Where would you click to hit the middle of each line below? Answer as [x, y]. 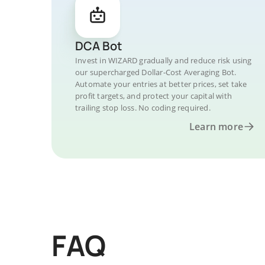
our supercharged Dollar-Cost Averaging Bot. [156, 72]
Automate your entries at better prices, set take [161, 84]
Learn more [216, 127]
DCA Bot [98, 46]
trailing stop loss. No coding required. [143, 108]
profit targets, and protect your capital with [153, 96]
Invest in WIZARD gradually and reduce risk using [164, 60]
